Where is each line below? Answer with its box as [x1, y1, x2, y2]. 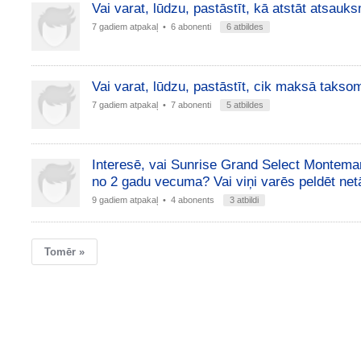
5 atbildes [226, 100, 263, 110]
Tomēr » [44, 246, 85, 258]
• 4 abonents [160, 195, 217, 205]
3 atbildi [229, 195, 259, 205]
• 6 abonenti [160, 22, 214, 31]
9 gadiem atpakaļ [91, 195, 158, 205]
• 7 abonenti [160, 100, 214, 110]
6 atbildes [226, 22, 263, 31]
